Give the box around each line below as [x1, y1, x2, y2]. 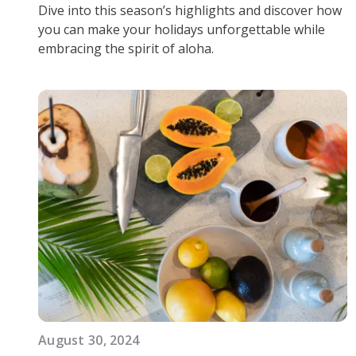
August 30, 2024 [38, 331, 140, 349]
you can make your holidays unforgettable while [38, 20, 325, 38]
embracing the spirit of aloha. [38, 39, 214, 57]
